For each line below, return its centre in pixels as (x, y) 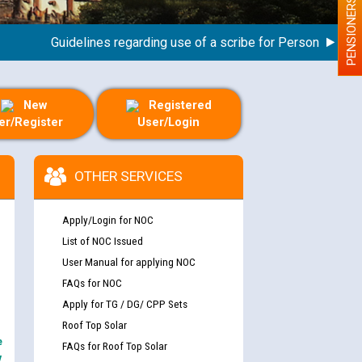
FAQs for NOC (92, 282)
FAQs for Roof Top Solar (114, 345)
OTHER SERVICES (128, 176)
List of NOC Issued (102, 240)
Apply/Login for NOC (107, 219)
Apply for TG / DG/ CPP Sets (124, 303)
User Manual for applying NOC (128, 261)
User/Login (169, 122)
